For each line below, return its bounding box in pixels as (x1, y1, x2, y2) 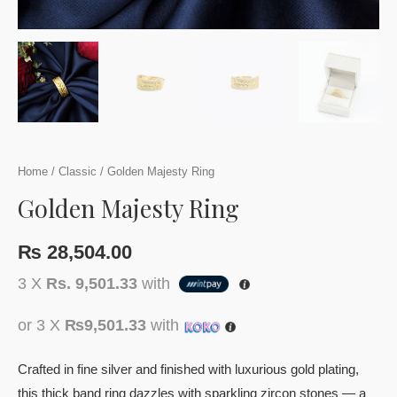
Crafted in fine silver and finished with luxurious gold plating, (18, 362, 359, 377)
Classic (58, 165, 97, 179)
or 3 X (18, 316, 65, 335)
